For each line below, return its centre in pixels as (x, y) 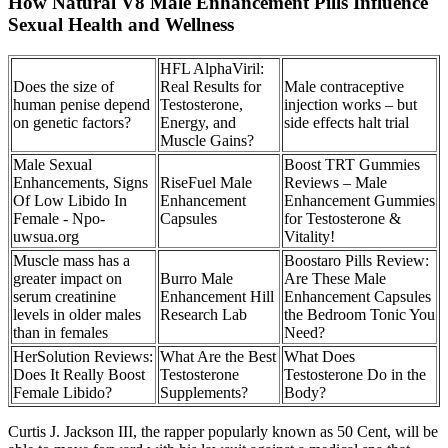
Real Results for (210, 87)
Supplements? (204, 393)
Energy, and (198, 123)
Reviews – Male (335, 183)
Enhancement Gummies (359, 201)
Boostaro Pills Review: (356, 261)
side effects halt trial (346, 123)
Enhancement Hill (217, 297)
